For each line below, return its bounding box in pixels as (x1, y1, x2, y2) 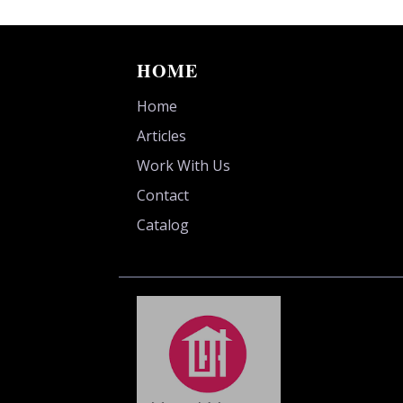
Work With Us (137, 155, 230, 175)
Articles (137, 125, 186, 146)
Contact (137, 184, 189, 205)
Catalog (137, 214, 189, 235)
